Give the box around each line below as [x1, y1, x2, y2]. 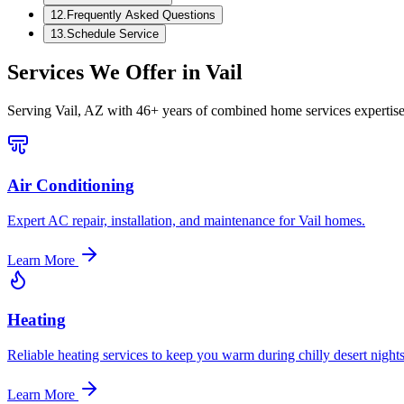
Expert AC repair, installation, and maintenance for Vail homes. [7, 212, 365, 228]
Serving [7, 103, 55, 119]
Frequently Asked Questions [67, 7, 216, 22]
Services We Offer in [7, 60, 206, 85]
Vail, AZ [55, 103, 104, 119]
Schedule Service [67, 26, 159, 41]
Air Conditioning [7, 176, 134, 196]
